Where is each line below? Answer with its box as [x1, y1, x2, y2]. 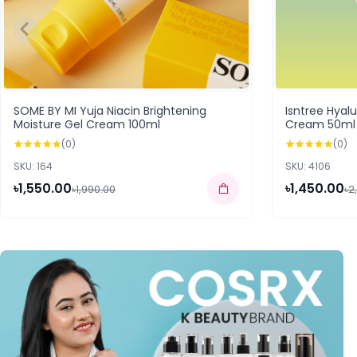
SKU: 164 [14, 159, 53, 173]
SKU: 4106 [285, 159, 331, 173]
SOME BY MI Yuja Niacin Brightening [14, 103, 206, 119]
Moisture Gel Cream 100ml [14, 116, 160, 132]
